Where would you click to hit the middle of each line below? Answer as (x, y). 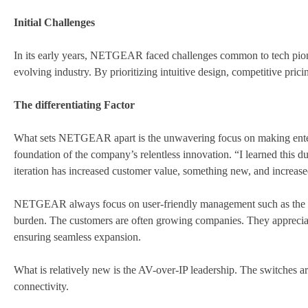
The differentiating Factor (74, 105)
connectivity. (41, 287)
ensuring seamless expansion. (77, 237)
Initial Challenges (54, 23)
